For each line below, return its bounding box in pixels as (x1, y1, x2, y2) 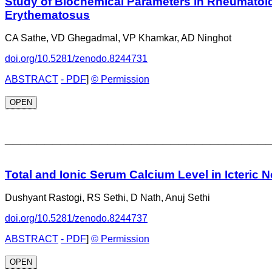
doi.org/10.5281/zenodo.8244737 (5, 213, 148, 224)
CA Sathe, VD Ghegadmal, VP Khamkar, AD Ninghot (5, 33, 231, 44)
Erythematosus (5, 8, 90, 21)
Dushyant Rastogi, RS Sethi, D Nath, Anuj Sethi (5, 192, 210, 203)
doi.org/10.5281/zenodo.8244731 (5, 53, 148, 64)
